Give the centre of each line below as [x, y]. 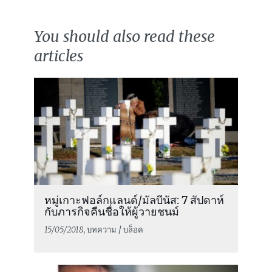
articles [59, 56]
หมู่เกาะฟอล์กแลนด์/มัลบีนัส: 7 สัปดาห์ [134, 200]
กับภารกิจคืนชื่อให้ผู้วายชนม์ [111, 211]
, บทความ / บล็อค [113, 229]
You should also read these [124, 37]
